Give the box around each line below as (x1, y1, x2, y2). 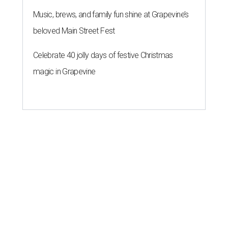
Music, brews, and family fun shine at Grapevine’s (33, 10, 189, 20)
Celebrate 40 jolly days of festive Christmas (33, 50, 173, 61)
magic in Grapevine (33, 67, 96, 77)
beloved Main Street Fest (33, 26, 115, 36)
